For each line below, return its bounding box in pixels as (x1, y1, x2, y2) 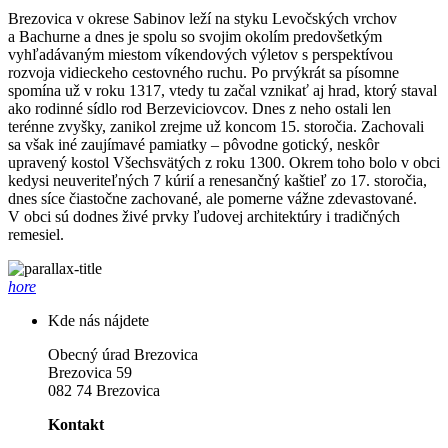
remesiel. (8, 225, 64, 243)
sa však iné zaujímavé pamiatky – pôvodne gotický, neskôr (8, 135, 379, 153)
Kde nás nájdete (48, 311, 149, 329)
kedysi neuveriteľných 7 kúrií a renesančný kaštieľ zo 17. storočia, (8, 171, 427, 189)
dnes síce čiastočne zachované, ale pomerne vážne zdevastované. (8, 189, 417, 207)
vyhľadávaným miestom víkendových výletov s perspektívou (8, 45, 393, 63)
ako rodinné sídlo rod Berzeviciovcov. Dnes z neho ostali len (8, 99, 391, 117)
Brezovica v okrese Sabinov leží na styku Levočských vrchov (8, 9, 397, 27)
